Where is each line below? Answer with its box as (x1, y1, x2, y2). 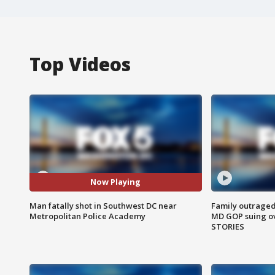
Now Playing (90, 176, 141, 188)
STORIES (211, 220, 244, 232)
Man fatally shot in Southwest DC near (29, 199, 177, 211)
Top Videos (29, 51, 131, 77)
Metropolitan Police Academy (29, 210, 145, 222)
